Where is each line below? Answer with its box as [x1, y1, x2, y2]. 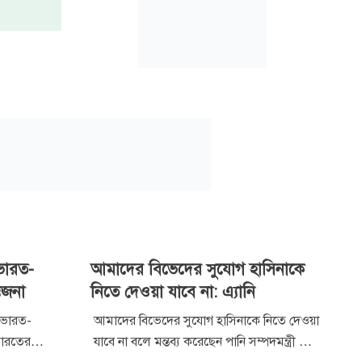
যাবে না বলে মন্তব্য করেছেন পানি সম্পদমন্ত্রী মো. [94, 333, 318, 350]
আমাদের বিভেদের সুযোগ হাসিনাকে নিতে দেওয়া [94, 312, 319, 329]
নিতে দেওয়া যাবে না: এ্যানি [90, 281, 255, 302]
